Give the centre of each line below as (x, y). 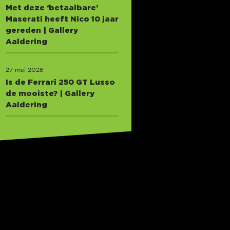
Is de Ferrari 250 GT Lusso (60, 82)
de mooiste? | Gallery (50, 93)
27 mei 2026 (25, 70)
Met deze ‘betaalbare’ (52, 8)
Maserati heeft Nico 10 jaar (62, 19)
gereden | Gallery (42, 30)
